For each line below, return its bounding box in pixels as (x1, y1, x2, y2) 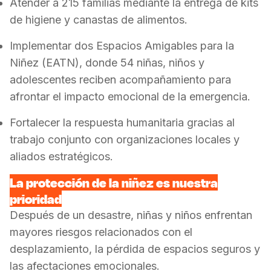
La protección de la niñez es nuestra (10, 174, 218, 191)
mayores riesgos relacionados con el (10, 226, 192, 238)
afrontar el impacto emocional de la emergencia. (10, 90, 250, 103)
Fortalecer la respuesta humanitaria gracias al (10, 116, 235, 129)
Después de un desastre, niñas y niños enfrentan (10, 209, 252, 221)
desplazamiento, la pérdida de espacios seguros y (10, 243, 260, 255)
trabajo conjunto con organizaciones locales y (10, 133, 240, 146)
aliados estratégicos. (10, 150, 113, 163)
